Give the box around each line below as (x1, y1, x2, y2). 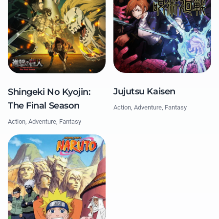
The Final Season (8, 100, 80, 111)
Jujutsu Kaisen (113, 86, 175, 97)
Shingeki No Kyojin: (8, 86, 90, 97)
